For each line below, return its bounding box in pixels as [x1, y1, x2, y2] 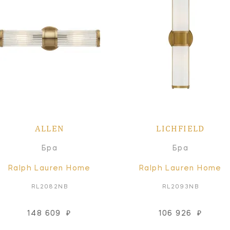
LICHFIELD [156, 123, 205, 133]
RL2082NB [31, 184, 68, 190]
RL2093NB [162, 184, 199, 190]
